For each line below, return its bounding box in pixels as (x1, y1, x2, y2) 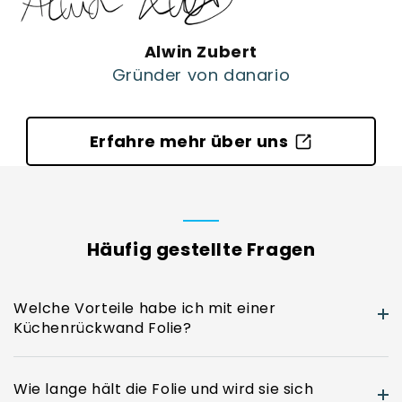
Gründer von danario (111, 64, 291, 87)
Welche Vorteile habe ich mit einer (13, 297, 276, 319)
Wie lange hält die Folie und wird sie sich (13, 378, 314, 399)
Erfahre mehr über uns (89, 130, 289, 153)
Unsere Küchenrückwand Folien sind (13, 369, 276, 389)
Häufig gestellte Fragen (86, 237, 316, 263)
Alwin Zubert (144, 40, 258, 64)
